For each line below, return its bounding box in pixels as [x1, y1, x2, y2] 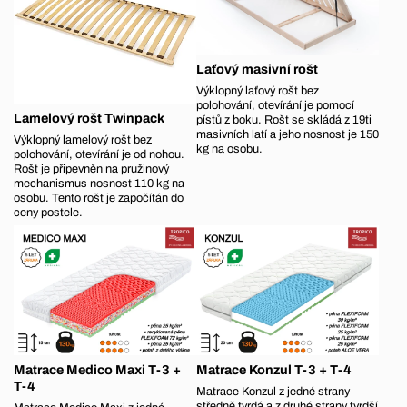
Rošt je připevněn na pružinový [14, 162, 169, 175]
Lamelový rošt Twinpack [14, 111, 164, 126]
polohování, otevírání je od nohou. [14, 147, 184, 161]
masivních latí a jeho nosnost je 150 [196, 127, 379, 141]
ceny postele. [14, 205, 83, 219]
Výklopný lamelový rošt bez [14, 133, 152, 146]
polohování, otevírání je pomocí [196, 98, 354, 112]
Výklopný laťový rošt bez [196, 84, 319, 97]
